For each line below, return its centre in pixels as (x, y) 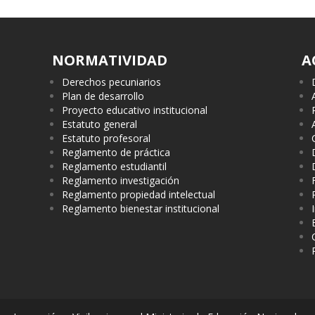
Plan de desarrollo (103, 96)
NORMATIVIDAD (110, 60)
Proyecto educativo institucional (135, 110)
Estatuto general (100, 124)
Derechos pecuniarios (112, 82)
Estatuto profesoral (107, 139)
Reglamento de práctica (116, 153)
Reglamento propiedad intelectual (139, 195)
